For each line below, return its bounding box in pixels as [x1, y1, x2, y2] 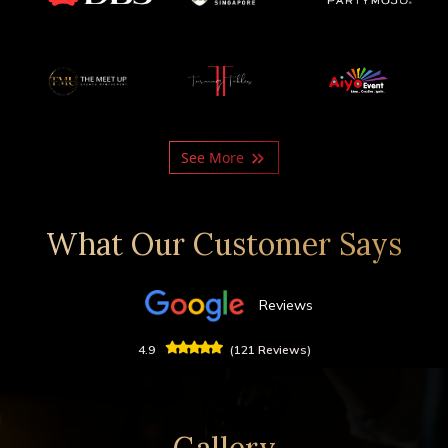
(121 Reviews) [229, 342, 311, 358]
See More [180, 147, 248, 167]
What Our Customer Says [46, 225, 402, 264]
